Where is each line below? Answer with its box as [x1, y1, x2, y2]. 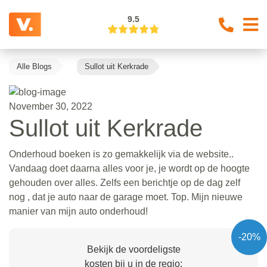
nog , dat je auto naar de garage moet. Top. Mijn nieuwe [9, 191, 243, 202]
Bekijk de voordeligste [86, 244, 181, 254]
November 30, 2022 [9, 101, 92, 111]
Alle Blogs [17, 62, 52, 71]
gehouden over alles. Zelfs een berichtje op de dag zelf [9, 177, 240, 188]
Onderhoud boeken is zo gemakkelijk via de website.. [9, 148, 234, 159]
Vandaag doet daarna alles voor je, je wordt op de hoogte [9, 163, 250, 173]
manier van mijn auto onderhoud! [9, 206, 148, 216]
